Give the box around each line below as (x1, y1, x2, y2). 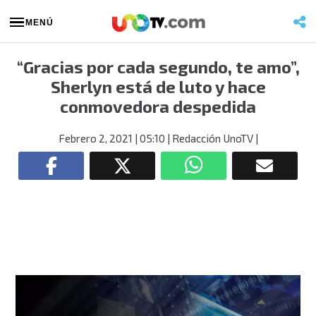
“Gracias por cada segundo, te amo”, (16, 56, 300, 77)
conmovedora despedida (60, 96, 256, 116)
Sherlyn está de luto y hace (50, 76, 266, 97)
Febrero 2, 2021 (58, 132, 133, 145)
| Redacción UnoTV (164, 132, 253, 145)
